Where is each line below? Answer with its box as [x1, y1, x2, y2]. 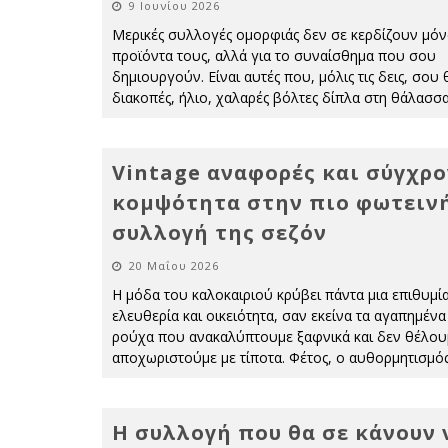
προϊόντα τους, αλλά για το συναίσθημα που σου [112, 46, 436, 65]
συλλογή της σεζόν [112, 219, 327, 246]
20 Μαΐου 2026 [129, 258, 219, 273]
